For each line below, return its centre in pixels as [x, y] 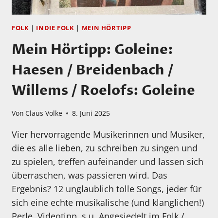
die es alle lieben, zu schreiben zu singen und [105, 148]
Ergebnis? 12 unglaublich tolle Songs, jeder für [107, 189]
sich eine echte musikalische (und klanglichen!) [108, 203]
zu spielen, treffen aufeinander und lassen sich [108, 162]
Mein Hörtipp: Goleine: [92, 50]
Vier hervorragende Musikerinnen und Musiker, [108, 135]
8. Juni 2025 [91, 113]
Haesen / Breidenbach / [93, 70]
